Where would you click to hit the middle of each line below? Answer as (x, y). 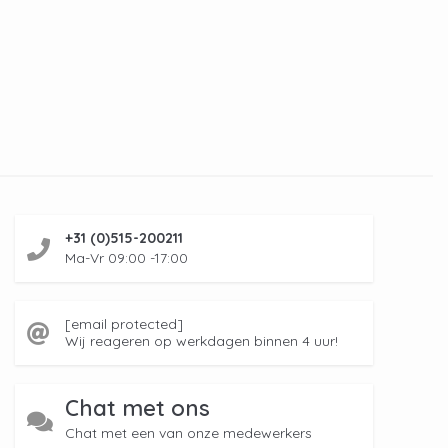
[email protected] (124, 324)
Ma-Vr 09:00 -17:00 (126, 258)
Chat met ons (137, 407)
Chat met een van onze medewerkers (188, 433)
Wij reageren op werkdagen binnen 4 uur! (201, 341)
